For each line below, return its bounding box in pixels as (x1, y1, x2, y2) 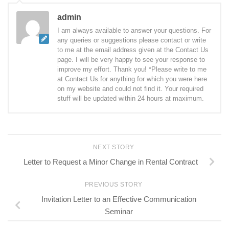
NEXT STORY (93, 144, 136, 151)
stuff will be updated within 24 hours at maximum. (57, 95, 204, 102)
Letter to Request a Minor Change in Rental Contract (23, 157, 198, 166)
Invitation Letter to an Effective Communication (41, 194, 196, 203)
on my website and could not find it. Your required (57, 85, 203, 93)
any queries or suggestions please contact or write (57, 36, 206, 44)
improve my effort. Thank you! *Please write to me (57, 65, 207, 73)
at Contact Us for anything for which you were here (57, 75, 207, 83)
